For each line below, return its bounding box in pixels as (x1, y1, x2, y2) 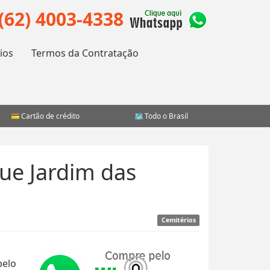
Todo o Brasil (143, 111, 189, 121)
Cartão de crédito (19, 111, 80, 121)
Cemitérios (161, 216, 196, 224)
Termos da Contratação (31, 46, 139, 60)
